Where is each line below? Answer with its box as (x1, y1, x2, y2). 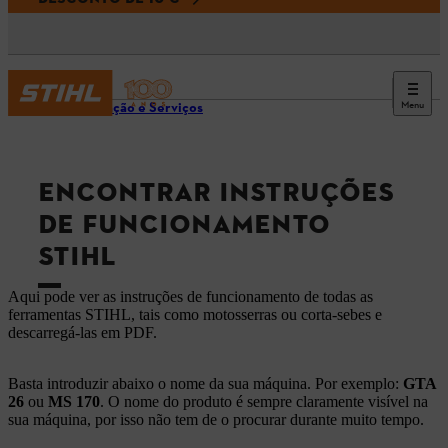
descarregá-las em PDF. (8, 324, 157, 342)
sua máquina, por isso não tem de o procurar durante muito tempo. (8, 411, 424, 429)
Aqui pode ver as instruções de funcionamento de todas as (8, 288, 373, 306)
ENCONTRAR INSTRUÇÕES (38, 176, 394, 210)
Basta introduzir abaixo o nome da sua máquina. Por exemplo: (8, 375, 403, 393)
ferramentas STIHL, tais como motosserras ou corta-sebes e (8, 306, 382, 324)
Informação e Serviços (64, 99, 203, 118)
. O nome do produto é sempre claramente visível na (100, 393, 428, 411)
